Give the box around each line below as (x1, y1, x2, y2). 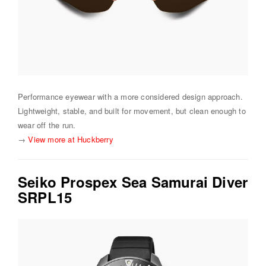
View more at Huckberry (28, 134, 113, 145)
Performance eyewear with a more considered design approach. (18, 91, 243, 103)
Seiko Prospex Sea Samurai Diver (18, 172, 248, 192)
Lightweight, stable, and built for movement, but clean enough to (18, 105, 246, 117)
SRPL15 (18, 187, 72, 208)
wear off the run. (18, 119, 76, 131)
